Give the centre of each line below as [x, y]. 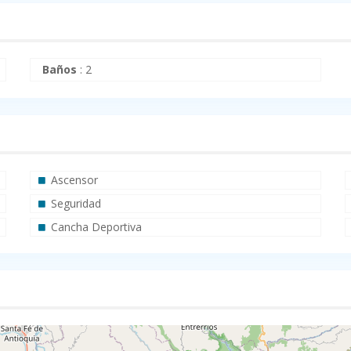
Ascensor [74, 180]
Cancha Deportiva [96, 227]
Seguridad [76, 204]
